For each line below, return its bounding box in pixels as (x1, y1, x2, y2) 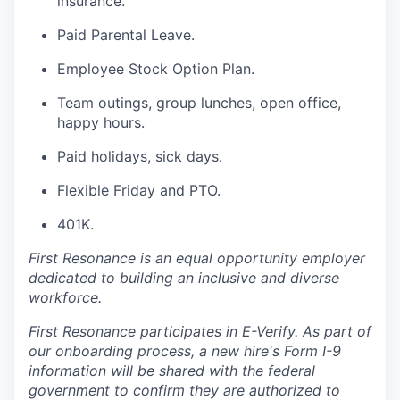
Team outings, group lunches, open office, (57, 94, 341, 112)
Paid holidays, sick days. (57, 147, 222, 166)
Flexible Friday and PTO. (57, 181, 221, 200)
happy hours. (57, 113, 145, 132)
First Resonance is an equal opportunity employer (29, 249, 365, 268)
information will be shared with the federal (29, 362, 315, 380)
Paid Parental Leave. (57, 26, 195, 45)
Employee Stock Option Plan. (57, 60, 254, 79)
